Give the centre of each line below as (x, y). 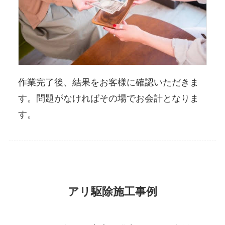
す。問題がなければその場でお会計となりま (108, 98)
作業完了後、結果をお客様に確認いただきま (108, 82)
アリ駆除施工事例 (113, 192)
